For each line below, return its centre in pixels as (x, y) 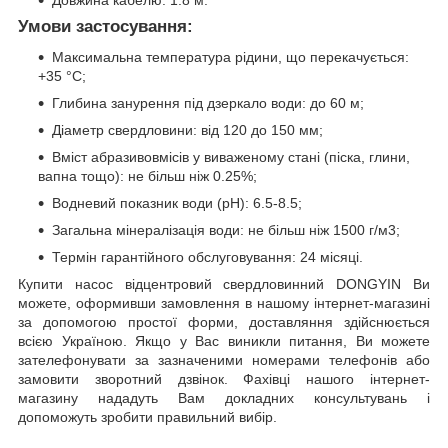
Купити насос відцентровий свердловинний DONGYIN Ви (224, 283)
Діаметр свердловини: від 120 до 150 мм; (187, 129)
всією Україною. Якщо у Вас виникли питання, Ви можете (224, 340)
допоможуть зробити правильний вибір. (147, 416)
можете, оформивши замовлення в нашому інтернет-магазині (224, 302)
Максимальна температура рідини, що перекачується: (230, 56)
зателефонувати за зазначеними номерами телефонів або (224, 359)
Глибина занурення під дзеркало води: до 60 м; (208, 102)
